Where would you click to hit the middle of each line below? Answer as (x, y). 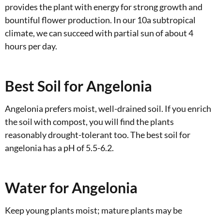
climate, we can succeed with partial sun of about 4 (99, 33)
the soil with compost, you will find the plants (89, 121)
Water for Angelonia (71, 187)
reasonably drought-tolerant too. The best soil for (98, 134)
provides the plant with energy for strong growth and (104, 7)
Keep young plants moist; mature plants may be (93, 210)
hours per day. (31, 46)
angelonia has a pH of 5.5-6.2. (59, 147)
